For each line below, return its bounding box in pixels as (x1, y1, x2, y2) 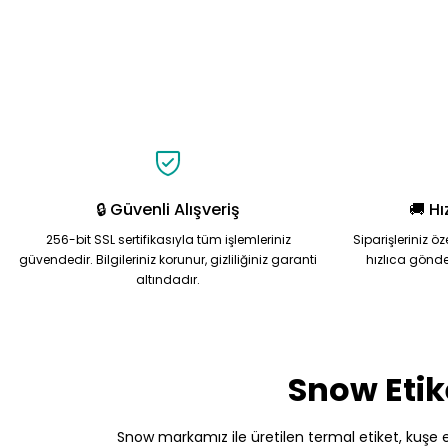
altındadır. (136, 271, 200, 288)
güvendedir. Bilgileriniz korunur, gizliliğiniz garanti (19, 251, 317, 268)
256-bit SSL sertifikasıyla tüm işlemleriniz (45, 231, 291, 248)
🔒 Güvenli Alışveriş (96, 198, 240, 221)
